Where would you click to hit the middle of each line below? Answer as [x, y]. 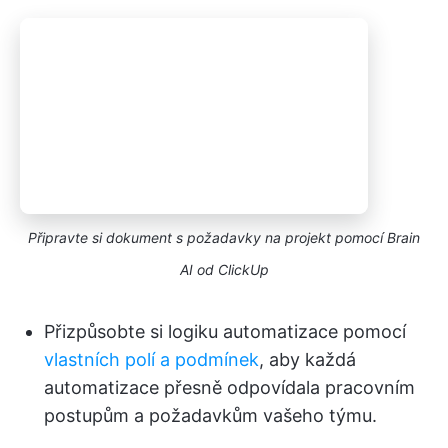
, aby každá [307, 360]
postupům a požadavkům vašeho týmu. [210, 416]
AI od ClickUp [224, 270]
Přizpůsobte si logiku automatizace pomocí [225, 332]
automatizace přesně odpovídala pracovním [229, 388]
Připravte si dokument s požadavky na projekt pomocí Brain [224, 238]
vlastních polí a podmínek [151, 360]
